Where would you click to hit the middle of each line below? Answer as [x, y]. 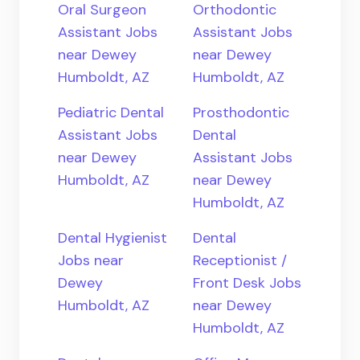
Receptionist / [240, 260]
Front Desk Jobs [247, 283]
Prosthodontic [241, 112]
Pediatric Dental [111, 112]
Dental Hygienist [112, 238]
